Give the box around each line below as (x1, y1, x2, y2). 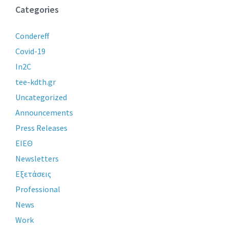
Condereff (15, 31, 49, 41)
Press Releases (15, 123, 67, 133)
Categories (15, 4, 59, 16)
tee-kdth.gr (15, 77, 56, 87)
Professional (15, 184, 60, 195)
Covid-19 (15, 46, 45, 57)
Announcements (15, 107, 73, 118)
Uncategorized (15, 92, 67, 103)
